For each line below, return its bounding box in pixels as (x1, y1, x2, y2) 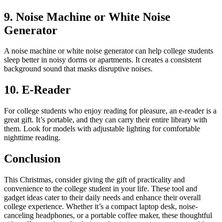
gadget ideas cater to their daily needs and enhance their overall (4, 193, 201, 202)
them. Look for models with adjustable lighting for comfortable (4, 124, 200, 133)
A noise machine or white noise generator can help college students (4, 47, 213, 55)
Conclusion (4, 152, 60, 166)
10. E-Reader (4, 83, 71, 97)
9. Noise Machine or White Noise (4, 10, 170, 23)
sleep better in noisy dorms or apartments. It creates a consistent (4, 55, 201, 64)
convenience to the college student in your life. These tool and (4, 184, 197, 193)
